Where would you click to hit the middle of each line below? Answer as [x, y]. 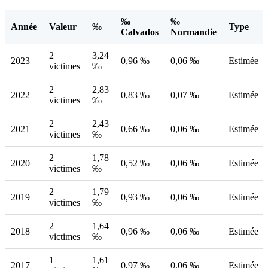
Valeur [63, 27]
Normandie [194, 32]
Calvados [140, 32]
